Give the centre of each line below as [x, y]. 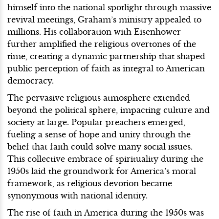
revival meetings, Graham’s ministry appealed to [104, 19]
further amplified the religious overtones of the [102, 44]
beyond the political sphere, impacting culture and [109, 110]
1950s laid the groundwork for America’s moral [102, 171]
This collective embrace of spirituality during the [105, 159]
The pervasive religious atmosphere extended [99, 98]
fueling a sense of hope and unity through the [99, 134]
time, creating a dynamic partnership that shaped [106, 56]
